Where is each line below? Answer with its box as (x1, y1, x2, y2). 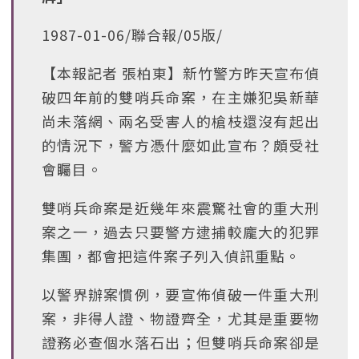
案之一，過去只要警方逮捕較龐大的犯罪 (42, 221, 320, 242)
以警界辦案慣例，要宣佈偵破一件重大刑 (42, 284, 320, 305)
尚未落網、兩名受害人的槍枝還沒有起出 (42, 111, 320, 131)
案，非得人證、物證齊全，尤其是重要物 (42, 308, 320, 329)
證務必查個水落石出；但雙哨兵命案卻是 (42, 332, 320, 353)
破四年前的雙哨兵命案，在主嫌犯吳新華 (42, 87, 320, 107)
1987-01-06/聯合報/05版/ (42, 24, 223, 45)
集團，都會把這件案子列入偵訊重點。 (42, 245, 301, 266)
